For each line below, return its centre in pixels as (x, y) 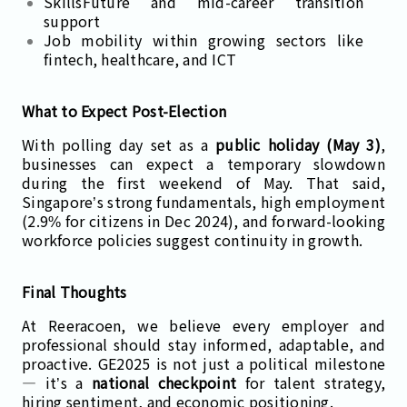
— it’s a (57, 382)
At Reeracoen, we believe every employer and (203, 325)
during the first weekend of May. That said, (203, 182)
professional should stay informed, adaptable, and (203, 344)
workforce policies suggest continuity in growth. (192, 239)
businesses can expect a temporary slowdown (203, 163)
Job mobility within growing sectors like (203, 40)
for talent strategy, (311, 382)
